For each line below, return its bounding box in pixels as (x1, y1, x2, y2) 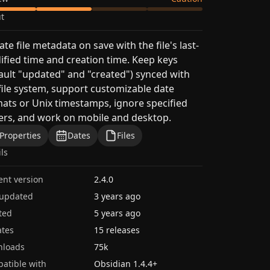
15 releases (93, 224, 140, 236)
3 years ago (93, 190, 140, 202)
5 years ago (93, 207, 140, 219)
